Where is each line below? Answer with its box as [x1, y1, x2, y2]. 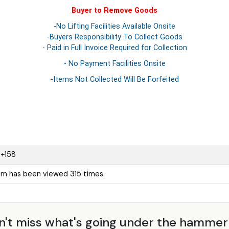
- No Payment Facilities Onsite [63, 59, 166, 68]
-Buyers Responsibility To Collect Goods [47, 33, 182, 42]
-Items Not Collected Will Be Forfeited [50, 75, 179, 84]
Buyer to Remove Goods [72, 6, 157, 15]
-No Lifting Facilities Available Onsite [54, 22, 175, 31]
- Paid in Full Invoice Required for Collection [42, 43, 187, 53]
